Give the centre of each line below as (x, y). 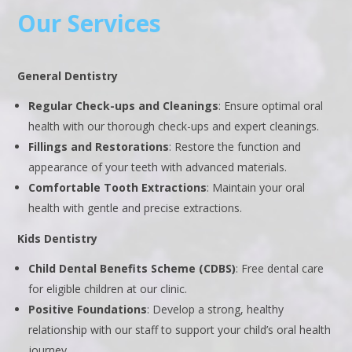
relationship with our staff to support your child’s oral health (180, 330)
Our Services (90, 24)
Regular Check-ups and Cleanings (124, 106)
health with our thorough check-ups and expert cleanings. (174, 126)
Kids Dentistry (58, 239)
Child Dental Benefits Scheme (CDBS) (132, 269)
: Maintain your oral (256, 188)
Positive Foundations (88, 310)
